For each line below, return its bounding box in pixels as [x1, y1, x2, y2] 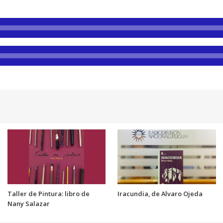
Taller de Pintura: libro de [7, 189, 90, 199]
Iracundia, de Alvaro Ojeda [117, 189, 203, 199]
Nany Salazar [7, 199, 50, 209]
